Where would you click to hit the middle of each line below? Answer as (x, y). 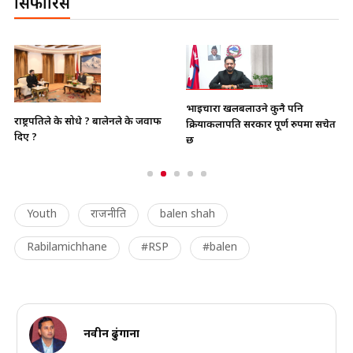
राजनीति (108, 215)
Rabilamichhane (67, 248)
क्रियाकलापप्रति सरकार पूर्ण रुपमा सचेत (261, 125)
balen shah (188, 215)
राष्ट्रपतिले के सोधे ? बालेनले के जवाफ (88, 122)
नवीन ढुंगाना (111, 335)
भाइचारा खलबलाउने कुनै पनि (245, 110)
